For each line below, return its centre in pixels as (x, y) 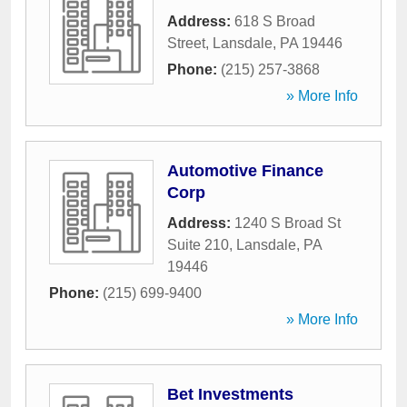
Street (186, 43)
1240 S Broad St (288, 223)
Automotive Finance (245, 171)
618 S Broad (275, 21)
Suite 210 (198, 245)
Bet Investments (230, 394)
